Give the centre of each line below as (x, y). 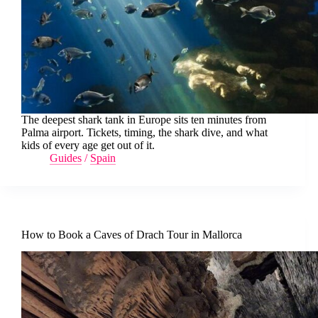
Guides (66, 158)
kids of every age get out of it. (88, 145)
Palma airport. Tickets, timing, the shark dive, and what (144, 132)
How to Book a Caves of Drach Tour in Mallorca (132, 234)
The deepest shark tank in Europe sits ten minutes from (144, 119)
